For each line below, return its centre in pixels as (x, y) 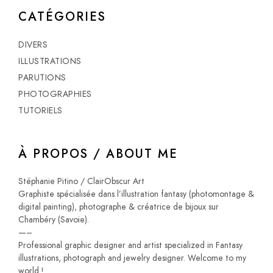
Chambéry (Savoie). (54, 220)
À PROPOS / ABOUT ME (98, 154)
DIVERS (33, 45)
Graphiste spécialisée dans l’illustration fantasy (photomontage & (136, 194)
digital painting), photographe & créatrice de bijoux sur (119, 207)
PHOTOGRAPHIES (55, 94)
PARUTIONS (42, 78)
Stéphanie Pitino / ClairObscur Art (81, 182)
